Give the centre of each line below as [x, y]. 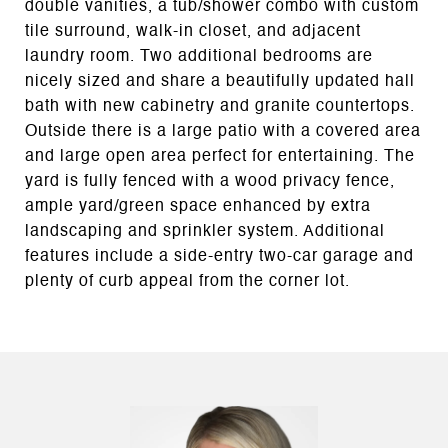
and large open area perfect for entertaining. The [220, 156]
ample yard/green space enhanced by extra [198, 206]
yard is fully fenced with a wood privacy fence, [210, 181]
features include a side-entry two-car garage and [219, 256]
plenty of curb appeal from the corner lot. [187, 281]
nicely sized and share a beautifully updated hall [220, 81]
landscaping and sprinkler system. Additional [205, 231]
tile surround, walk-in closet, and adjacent [193, 31]
